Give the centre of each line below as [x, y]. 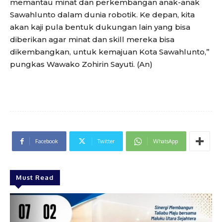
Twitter [106, 141]
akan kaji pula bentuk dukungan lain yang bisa [100, 27]
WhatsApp [166, 141]
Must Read [35, 178]
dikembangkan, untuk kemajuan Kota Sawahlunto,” [110, 52]
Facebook [47, 141]
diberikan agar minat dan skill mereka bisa [92, 40]
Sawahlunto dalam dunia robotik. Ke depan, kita [102, 15]
